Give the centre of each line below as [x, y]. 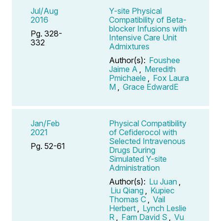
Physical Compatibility [148, 123]
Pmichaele [128, 78]
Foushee [165, 60]
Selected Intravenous [147, 141]
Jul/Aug [44, 11]
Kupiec [163, 190]
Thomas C [128, 199]
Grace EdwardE [151, 87]
